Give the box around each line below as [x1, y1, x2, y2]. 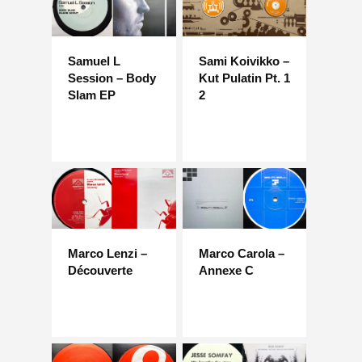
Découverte [68, 263, 133, 278]
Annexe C [198, 263, 254, 278]
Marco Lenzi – [68, 246, 147, 261]
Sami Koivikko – [198, 53, 289, 68]
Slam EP [68, 87, 116, 102]
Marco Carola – [198, 246, 284, 261]
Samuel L [68, 53, 120, 68]
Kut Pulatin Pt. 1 [198, 70, 290, 85]
